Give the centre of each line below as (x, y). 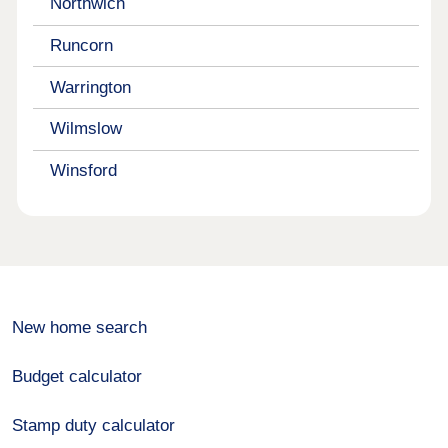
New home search (80, 327)
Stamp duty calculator (94, 425)
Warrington (90, 87)
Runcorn (81, 45)
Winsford (83, 170)
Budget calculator (77, 376)
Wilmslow (85, 129)
